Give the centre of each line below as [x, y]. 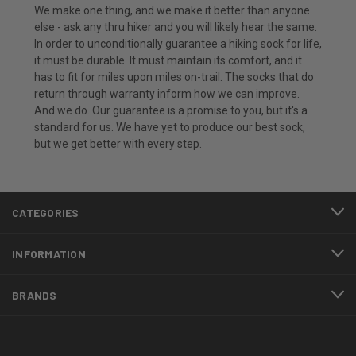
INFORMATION [49, 253]
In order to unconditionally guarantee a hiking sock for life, [178, 43]
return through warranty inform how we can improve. [167, 93]
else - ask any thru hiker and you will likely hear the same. [176, 27]
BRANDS [35, 295]
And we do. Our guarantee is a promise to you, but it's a [171, 110]
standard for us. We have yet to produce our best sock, [170, 127]
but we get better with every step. [118, 143]
